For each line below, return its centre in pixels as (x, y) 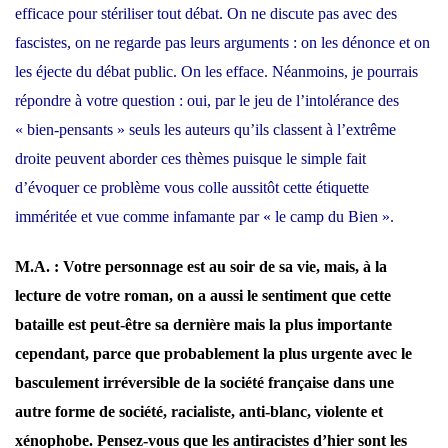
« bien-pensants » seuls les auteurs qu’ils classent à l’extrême (205, 130)
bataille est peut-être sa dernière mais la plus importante (203, 325)
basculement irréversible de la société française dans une (204, 383)
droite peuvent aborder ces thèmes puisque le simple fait (190, 159)
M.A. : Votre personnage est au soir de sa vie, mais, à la (201, 267)
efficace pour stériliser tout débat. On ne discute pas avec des (206, 14)
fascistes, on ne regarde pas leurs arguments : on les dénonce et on (222, 43)
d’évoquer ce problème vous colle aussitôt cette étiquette (192, 188)
